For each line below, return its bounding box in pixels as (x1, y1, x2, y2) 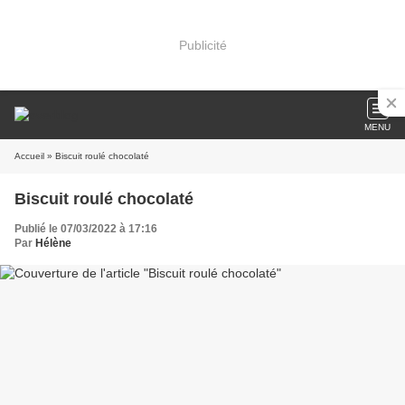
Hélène (35, 237, 71, 250)
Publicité (178, 37, 227, 52)
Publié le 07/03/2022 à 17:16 (14, 222, 157, 235)
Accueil (14, 151, 44, 161)
